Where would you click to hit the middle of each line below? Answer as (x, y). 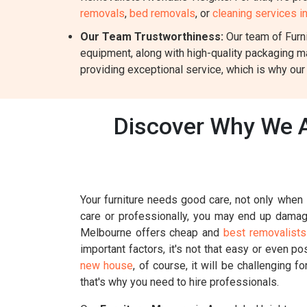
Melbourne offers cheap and (152, 233)
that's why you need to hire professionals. (180, 282)
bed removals (162, 13)
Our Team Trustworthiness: (152, 37)
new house (107, 266)
